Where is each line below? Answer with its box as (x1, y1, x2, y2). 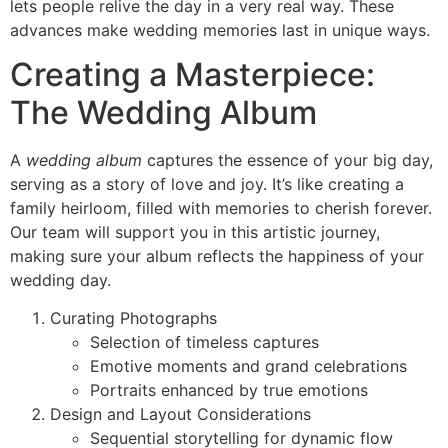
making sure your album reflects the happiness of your (10, 245, 424, 266)
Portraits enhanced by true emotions (90, 380, 368, 401)
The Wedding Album (10, 92, 317, 132)
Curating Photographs (50, 308, 217, 329)
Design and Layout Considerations (50, 404, 311, 425)
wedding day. (10, 269, 111, 290)
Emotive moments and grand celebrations (90, 356, 407, 377)
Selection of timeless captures (90, 332, 319, 353)
